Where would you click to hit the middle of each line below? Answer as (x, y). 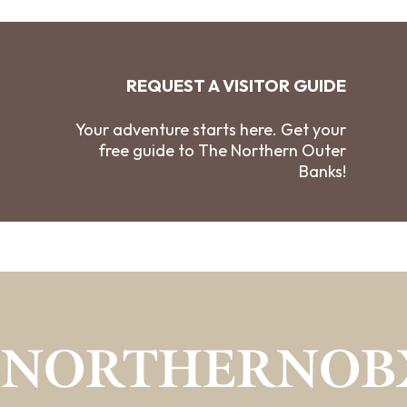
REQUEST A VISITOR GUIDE (237, 86)
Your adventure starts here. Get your (211, 130)
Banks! (323, 172)
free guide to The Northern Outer (223, 151)
